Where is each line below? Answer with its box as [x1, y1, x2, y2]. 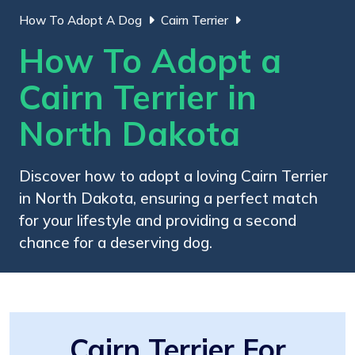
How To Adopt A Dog [19, 12, 142, 28]
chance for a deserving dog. [19, 232, 212, 252]
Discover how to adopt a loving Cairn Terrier [19, 166, 328, 185]
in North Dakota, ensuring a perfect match [19, 188, 318, 208]
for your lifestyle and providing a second [19, 210, 296, 230]
